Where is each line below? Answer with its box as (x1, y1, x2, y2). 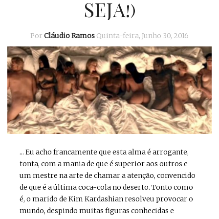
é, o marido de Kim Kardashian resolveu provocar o (20, 195, 193, 204)
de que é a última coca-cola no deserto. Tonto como (20, 183, 193, 192)
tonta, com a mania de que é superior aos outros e (20, 159, 188, 169)
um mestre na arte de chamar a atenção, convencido (20, 171, 196, 180)
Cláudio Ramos (44, 31, 95, 41)
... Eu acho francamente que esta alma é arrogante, (20, 148, 189, 157)
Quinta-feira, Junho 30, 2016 (96, 31, 189, 41)
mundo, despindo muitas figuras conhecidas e (20, 206, 174, 216)
